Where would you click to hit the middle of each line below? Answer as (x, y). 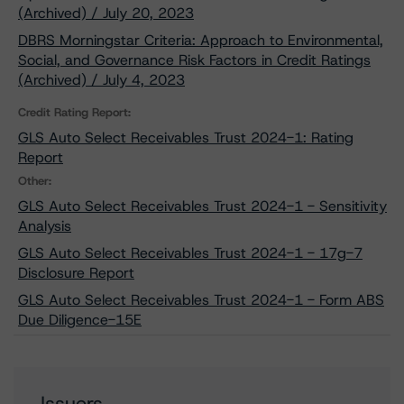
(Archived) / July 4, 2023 (101, 80)
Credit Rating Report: (74, 112)
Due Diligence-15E (80, 320)
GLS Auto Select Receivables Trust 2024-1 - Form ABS (201, 300)
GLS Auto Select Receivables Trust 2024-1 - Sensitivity (202, 206)
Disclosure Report (76, 273)
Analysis (45, 226)
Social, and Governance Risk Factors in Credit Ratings (194, 60)
